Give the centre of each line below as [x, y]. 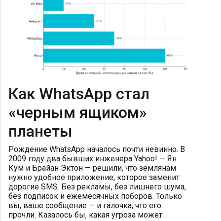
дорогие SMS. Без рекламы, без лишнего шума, [97, 187]
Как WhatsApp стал [79, 94]
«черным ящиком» [78, 113]
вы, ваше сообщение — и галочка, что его [85, 206]
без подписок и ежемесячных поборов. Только [95, 196]
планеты [40, 131]
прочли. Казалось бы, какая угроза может [85, 215]
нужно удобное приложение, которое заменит [94, 178]
